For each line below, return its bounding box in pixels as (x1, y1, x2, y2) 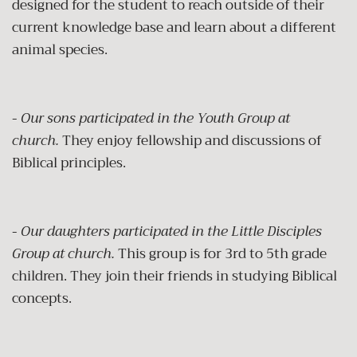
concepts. (12, 286, 78, 310)
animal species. (12, 37, 114, 61)
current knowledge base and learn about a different (12, 15, 336, 39)
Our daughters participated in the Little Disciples (21, 219, 322, 243)
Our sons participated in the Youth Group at (21, 106, 290, 130)
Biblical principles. (12, 151, 132, 175)
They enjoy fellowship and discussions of (62, 128, 322, 152)
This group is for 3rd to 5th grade (118, 241, 327, 265)
